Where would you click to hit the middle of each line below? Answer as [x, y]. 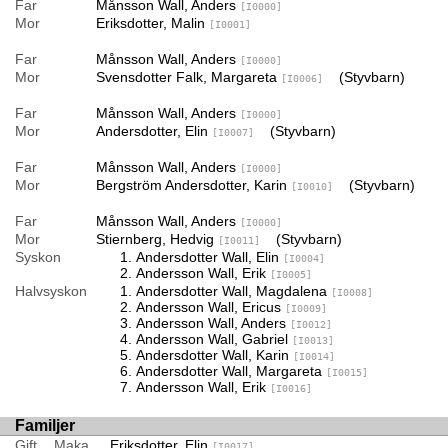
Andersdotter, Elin [153, 130]
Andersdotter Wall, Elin [209, 256]
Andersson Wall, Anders [212, 322]
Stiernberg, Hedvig [156, 238]
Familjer [45, 425]
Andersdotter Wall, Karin [214, 354]
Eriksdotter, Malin [152, 22]
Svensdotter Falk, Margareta [188, 76]
